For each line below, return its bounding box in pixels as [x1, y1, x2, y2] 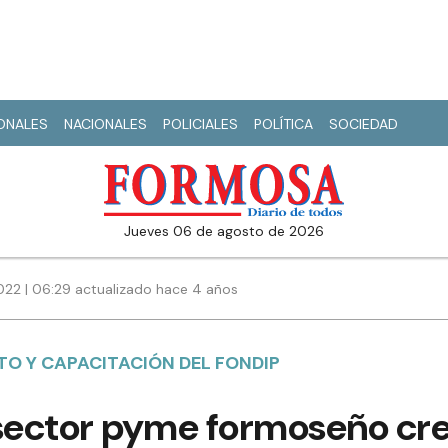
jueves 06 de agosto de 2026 [131, 222, 324, 241]
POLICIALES [163, 115, 238, 133]
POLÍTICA [254, 115, 313, 133]
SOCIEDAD [329, 115, 398, 133]
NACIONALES [64, 115, 147, 133]
